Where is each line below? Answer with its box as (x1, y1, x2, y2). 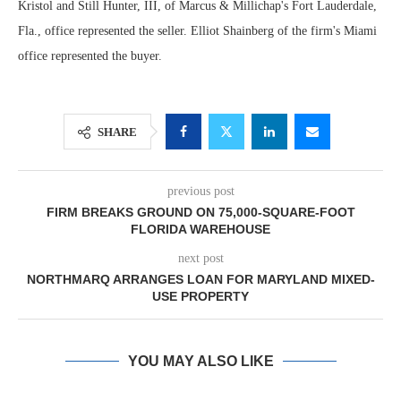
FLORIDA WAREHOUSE (131, 222, 270, 236)
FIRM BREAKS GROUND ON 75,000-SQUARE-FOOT (46, 205, 355, 219)
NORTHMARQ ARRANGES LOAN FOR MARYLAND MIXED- (26, 272, 375, 286)
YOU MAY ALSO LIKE (127, 354, 274, 369)
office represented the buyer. (18, 49, 162, 63)
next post (177, 252, 224, 265)
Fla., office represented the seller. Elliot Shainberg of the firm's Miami (18, 24, 377, 38)
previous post (166, 184, 235, 198)
